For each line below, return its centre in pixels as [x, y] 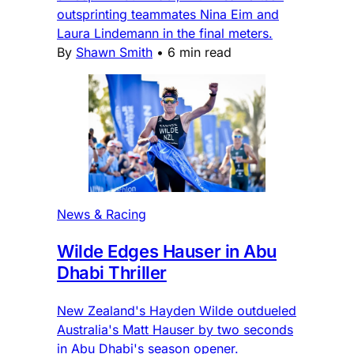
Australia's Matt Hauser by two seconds [175, 330]
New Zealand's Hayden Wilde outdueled [177, 311]
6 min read [200, 53]
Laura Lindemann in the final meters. [165, 34]
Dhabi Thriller [112, 273]
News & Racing [102, 215]
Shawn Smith [114, 53]
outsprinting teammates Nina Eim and [168, 15]
